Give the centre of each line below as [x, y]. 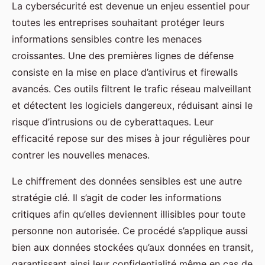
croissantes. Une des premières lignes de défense [123, 55]
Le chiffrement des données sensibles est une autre [127, 181]
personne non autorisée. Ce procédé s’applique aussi [130, 230]
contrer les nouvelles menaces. [81, 155]
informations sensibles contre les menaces [107, 39]
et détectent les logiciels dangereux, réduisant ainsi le [132, 105]
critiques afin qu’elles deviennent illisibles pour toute [129, 214]
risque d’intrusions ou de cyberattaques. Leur [113, 122]
